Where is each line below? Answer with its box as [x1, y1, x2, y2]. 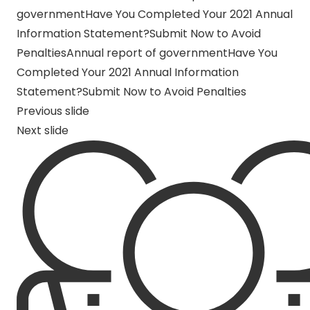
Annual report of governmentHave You [66, 45, 277, 61]
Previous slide [17, 103, 89, 119]
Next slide [17, 122, 69, 138]
